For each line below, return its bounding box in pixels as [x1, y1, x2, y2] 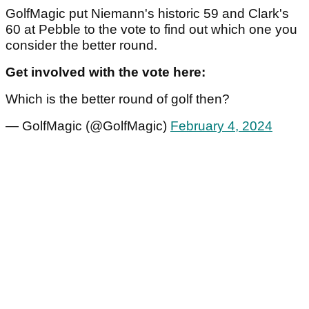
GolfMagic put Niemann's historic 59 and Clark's [6, 6, 289, 21]
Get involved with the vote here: [6, 64, 209, 79]
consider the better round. [6, 37, 157, 52]
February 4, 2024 [170, 118, 272, 133]
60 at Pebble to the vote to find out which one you [6, 21, 297, 37]
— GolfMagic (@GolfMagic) [6, 118, 170, 133]
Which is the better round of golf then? [6, 91, 230, 106]
